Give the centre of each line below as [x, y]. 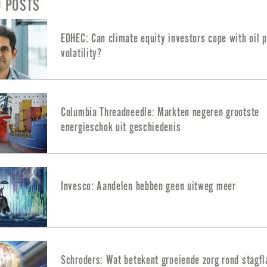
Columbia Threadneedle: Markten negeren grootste [160, 112]
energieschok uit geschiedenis [121, 127]
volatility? [81, 53]
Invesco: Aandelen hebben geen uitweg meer [148, 186]
